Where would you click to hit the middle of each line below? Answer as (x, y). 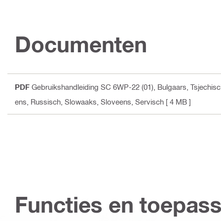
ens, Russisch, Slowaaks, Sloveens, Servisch (89, 102)
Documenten (81, 44)
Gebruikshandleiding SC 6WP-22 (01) (92, 87)
